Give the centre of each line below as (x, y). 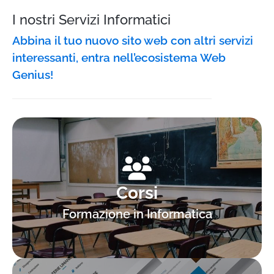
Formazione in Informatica (137, 214)
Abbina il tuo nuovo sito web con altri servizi (133, 41)
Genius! (33, 75)
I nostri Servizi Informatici (91, 20)
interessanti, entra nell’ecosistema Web (119, 58)
